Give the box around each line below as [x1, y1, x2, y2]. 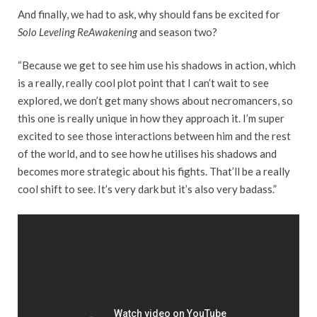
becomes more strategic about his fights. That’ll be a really [18, 165, 290, 178]
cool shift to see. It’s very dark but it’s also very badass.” [18, 183, 277, 196]
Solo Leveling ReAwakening [18, 25, 137, 38]
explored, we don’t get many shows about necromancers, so [18, 94, 293, 108]
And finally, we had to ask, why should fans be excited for [18, 7, 280, 21]
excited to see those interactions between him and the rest [18, 129, 291, 143]
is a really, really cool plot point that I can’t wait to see [18, 76, 269, 90]
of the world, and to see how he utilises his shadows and [18, 147, 277, 161]
